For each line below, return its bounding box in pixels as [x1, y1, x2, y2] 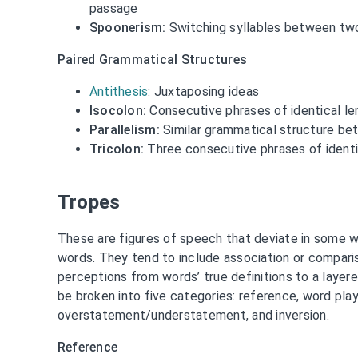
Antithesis [89, 83, 149, 99]
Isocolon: [89, 102, 147, 118]
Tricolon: [89, 141, 145, 157]
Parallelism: [89, 121, 160, 137]
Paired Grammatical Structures [57, 51, 248, 67]
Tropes [57, 190, 121, 213]
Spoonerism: [89, 19, 166, 35]
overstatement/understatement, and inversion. [57, 307, 329, 323]
